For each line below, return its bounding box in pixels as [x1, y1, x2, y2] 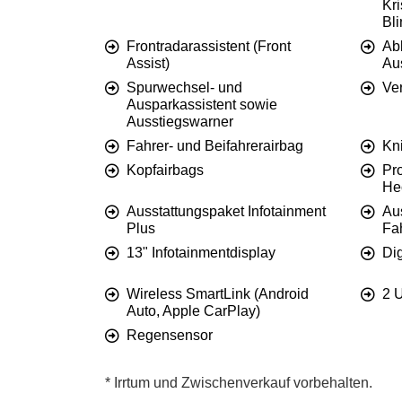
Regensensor [127, 328, 213, 344]
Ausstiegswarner [127, 114, 233, 130]
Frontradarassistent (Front [127, 39, 291, 55]
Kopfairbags [127, 162, 204, 179]
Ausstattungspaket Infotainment [127, 204, 326, 220]
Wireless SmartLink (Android [127, 286, 309, 302]
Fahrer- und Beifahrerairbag [127, 138, 303, 154]
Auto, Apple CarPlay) [127, 303, 260, 319]
